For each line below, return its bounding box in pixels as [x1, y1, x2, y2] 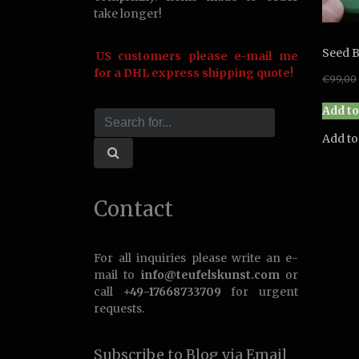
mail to [94, 268, 141, 282]
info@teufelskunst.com [140, 268, 280, 282]
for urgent [220, 284, 299, 299]
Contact [94, 196, 173, 222]
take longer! [94, 6, 162, 21]
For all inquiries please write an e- [94, 251, 298, 265]
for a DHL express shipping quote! [94, 66, 293, 80]
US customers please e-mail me [95, 49, 298, 63]
